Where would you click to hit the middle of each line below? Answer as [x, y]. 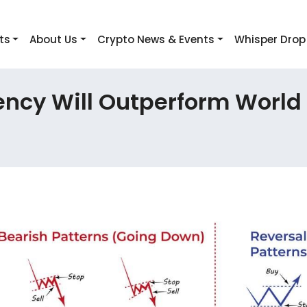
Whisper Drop [270, 39]
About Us [54, 39]
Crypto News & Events [156, 39]
